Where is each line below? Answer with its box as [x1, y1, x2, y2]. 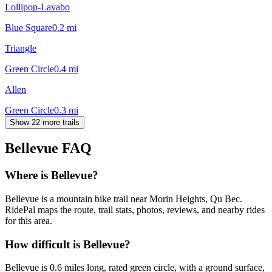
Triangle [5, 42, 36, 53]
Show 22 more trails [10, 117, 80, 127]
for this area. [5, 216, 52, 226]
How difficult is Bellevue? [5, 237, 131, 251]
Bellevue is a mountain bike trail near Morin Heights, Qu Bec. [5, 194, 242, 205]
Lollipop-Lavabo [5, 1, 70, 12]
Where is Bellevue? [5, 169, 98, 182]
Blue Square [5, 22, 52, 33]
